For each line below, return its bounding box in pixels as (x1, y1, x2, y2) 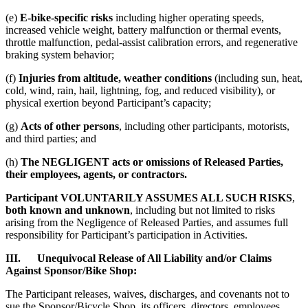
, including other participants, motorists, (119, 120, 289, 132)
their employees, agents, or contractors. (5, 168, 187, 180)
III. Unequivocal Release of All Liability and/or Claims (5, 252, 272, 264)
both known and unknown (5, 203, 130, 216)
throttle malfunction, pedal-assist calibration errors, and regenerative (5, 36, 298, 48)
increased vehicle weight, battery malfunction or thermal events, (5, 23, 281, 36)
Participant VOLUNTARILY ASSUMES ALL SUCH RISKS (5, 191, 292, 203)
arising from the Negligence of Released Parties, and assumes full (5, 216, 288, 228)
